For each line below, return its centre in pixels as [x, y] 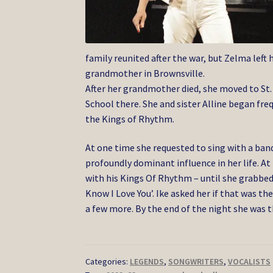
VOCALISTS [250, 261]
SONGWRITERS [196, 261]
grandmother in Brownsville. [145, 73]
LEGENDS [147, 261]
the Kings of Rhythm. [130, 119]
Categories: [108, 261]
